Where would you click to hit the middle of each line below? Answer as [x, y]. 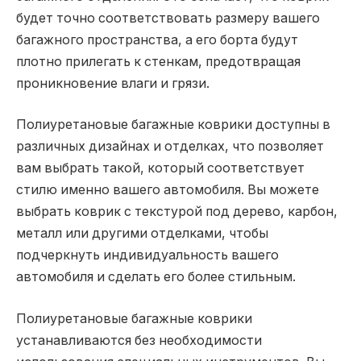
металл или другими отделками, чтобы [142, 234]
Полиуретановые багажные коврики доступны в [173, 125]
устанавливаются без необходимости [139, 340]
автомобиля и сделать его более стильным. [156, 277]
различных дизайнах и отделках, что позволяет [170, 147]
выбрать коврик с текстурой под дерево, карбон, [177, 212]
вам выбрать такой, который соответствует [160, 168]
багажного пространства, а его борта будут [157, 39]
